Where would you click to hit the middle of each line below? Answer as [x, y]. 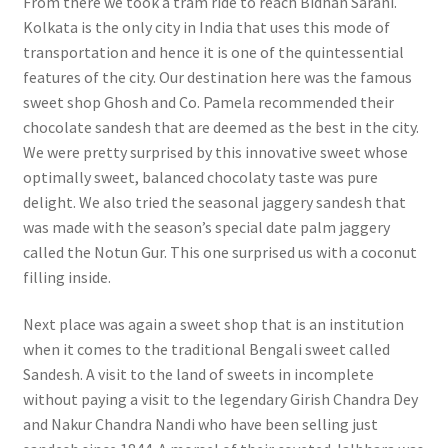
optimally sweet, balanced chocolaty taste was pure [200, 176]
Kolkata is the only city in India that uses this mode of [206, 26]
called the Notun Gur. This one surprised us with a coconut [219, 251]
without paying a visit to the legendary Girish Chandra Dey [220, 399]
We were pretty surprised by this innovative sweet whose [215, 151]
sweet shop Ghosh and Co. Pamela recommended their [208, 101]
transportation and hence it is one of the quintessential [213, 51]
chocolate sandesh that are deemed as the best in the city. [220, 126]
